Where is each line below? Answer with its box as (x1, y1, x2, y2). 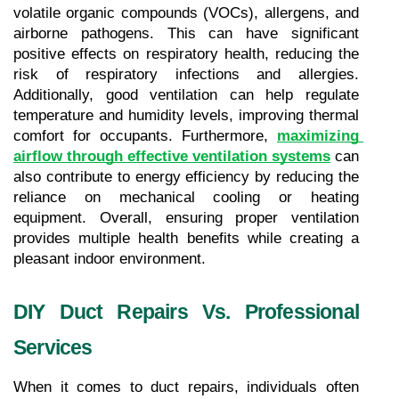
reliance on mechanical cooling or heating (13, 188, 359, 206)
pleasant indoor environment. (13, 249, 206, 267)
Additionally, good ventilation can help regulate (13, 85, 359, 103)
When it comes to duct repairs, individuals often (13, 378, 359, 395)
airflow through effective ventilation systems (13, 147, 330, 165)
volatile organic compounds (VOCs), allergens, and (13, 4, 359, 21)
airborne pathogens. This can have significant (13, 24, 359, 42)
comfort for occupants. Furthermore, (13, 126, 277, 144)
